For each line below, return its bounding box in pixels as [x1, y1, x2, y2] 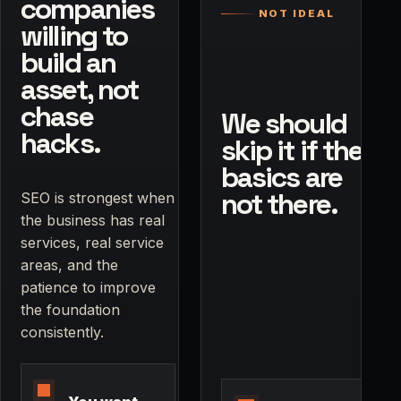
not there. [220, 186, 337, 223]
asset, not [21, 72, 139, 108]
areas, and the [21, 256, 118, 275]
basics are [220, 159, 342, 196]
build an [21, 45, 116, 81]
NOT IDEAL [258, 7, 336, 21]
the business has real [21, 211, 165, 230]
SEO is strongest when [21, 189, 175, 208]
